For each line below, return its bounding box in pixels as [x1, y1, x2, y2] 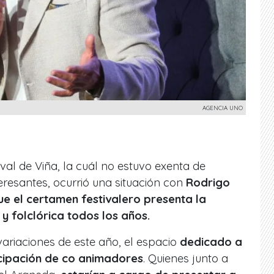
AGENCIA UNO [202, 103, 243, 111]
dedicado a [177, 234, 242, 249]
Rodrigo [186, 175, 230, 190]
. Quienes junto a [143, 251, 228, 265]
